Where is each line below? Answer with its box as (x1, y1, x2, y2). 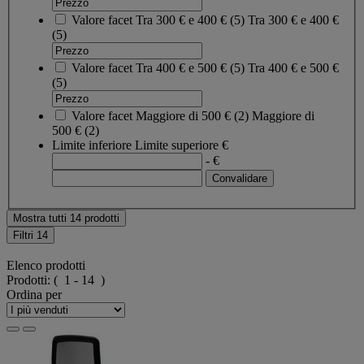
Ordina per (6, 288, 62, 302)
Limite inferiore (52, 137, 132, 152)
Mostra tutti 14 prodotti (13, 211, 119, 224)
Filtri (13, 228, 37, 241)
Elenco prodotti (6, 258, 85, 273)
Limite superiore (135, 137, 219, 152)
